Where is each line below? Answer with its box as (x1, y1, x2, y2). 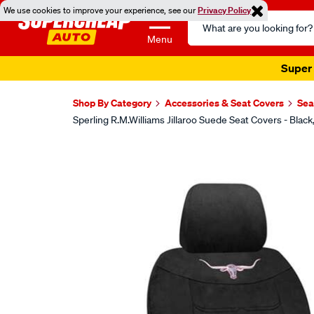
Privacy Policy (198, 4, 251, 16)
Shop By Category (73, 96, 151, 109)
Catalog (187, 28, 226, 42)
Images (71, 144, 137, 169)
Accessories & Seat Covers (165, 96, 284, 109)
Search (187, 11, 222, 25)
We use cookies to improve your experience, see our (4, 4, 198, 16)
